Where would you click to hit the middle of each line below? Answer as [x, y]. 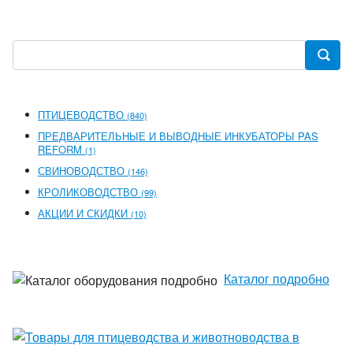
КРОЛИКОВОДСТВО [89, 192]
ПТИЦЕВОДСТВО [82, 115]
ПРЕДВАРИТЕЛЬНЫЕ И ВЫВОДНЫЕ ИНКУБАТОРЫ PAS [178, 136]
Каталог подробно [277, 279]
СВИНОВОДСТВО [83, 171]
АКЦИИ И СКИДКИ [84, 213]
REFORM [61, 149]
